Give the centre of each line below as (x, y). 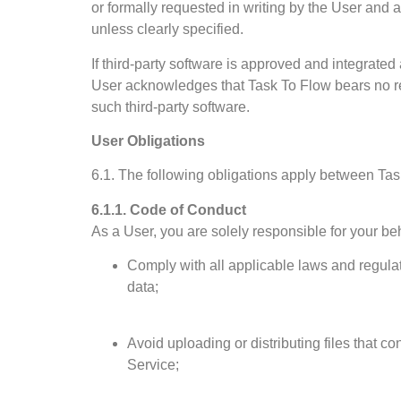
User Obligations (148, 141)
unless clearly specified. (167, 30)
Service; (153, 364)
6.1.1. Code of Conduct (169, 209)
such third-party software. (171, 107)
